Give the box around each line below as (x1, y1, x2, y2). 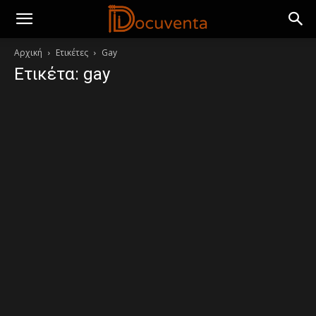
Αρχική (14, 47, 42, 59)
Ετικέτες (56, 47, 88, 59)
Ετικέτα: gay (14, 64, 110, 84)
